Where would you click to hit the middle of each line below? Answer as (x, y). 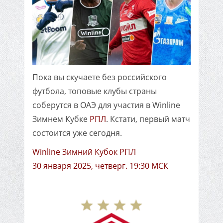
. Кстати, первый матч (148, 119)
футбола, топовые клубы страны (95, 91)
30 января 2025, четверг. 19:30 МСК (100, 166)
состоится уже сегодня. (77, 133)
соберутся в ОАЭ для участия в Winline (106, 105)
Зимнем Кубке (61, 119)
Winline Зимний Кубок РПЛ (84, 152)
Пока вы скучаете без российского (100, 77)
